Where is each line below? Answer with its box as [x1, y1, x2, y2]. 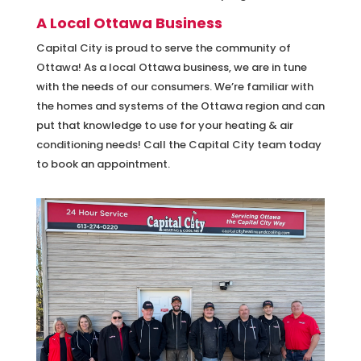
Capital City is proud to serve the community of [35, 39, 291, 56]
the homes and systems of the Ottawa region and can [35, 98, 325, 114]
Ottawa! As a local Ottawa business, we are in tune [35, 59, 307, 75]
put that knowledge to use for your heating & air [35, 117, 293, 133]
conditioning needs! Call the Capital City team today [35, 136, 322, 152]
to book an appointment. [35, 156, 170, 172]
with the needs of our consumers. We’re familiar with [35, 78, 313, 94]
